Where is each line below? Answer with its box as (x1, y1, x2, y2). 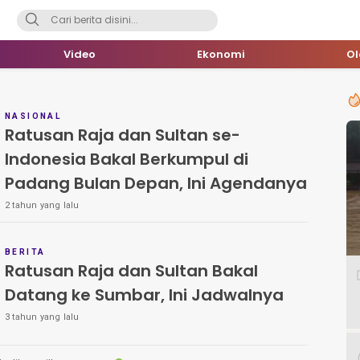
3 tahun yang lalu (5, 312, 80, 323)
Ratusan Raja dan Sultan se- (5, 124, 240, 146)
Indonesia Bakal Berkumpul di (5, 148, 248, 170)
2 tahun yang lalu (5, 200, 80, 211)
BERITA (5, 247, 46, 257)
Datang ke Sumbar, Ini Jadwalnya (5, 284, 284, 307)
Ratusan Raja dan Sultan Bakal (5, 260, 258, 283)
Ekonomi (197, 47, 245, 62)
